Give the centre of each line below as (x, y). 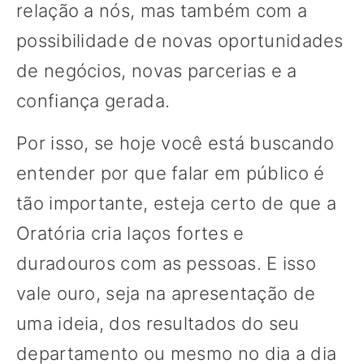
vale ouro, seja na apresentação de (166, 294)
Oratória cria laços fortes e (130, 234)
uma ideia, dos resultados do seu (158, 324)
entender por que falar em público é (171, 173)
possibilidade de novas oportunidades (180, 41)
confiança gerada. (93, 101)
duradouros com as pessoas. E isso (166, 264)
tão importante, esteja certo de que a (177, 204)
